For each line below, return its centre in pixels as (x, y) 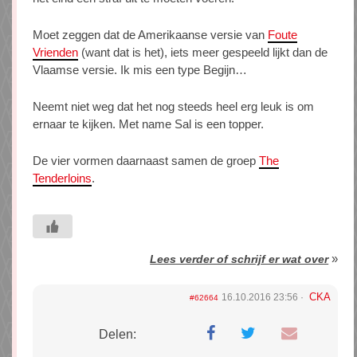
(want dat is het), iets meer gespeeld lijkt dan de (203, 53)
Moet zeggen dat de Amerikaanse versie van (150, 35)
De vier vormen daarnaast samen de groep (146, 161)
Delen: (118, 335)
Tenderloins (62, 178)
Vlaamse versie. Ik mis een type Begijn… (140, 70)
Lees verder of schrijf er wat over (239, 260)
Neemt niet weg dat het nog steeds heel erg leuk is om (173, 107)
